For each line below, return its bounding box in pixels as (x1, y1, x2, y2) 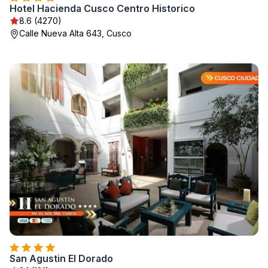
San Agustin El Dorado (10, 252, 113, 264)
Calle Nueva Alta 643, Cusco (19, 28, 132, 38)
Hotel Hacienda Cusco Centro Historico (10, 2, 195, 14)
